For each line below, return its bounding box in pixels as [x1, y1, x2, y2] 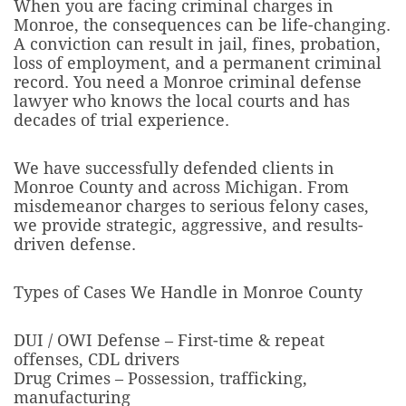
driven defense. [14, 235, 136, 254]
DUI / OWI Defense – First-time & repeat [14, 331, 324, 350]
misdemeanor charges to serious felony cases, [14, 197, 369, 216]
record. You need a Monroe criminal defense [14, 72, 362, 92]
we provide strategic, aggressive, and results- [14, 216, 363, 235]
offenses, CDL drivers [14, 350, 179, 369]
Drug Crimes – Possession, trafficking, [14, 369, 307, 388]
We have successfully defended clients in [14, 159, 334, 178]
